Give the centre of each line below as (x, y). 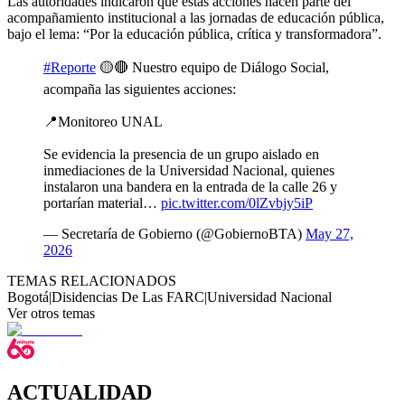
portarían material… (102, 203)
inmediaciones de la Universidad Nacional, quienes (189, 171)
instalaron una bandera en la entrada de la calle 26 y (190, 187)
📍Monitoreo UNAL (103, 122)
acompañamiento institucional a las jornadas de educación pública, (196, 18)
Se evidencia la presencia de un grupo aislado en (181, 155)
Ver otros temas (51, 314)
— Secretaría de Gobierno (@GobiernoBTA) (174, 234)
